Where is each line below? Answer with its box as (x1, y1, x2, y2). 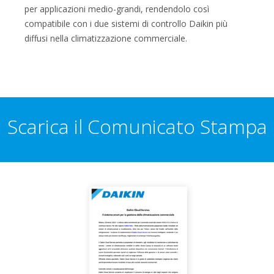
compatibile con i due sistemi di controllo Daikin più (24, 17, 228, 29)
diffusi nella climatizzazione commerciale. (24, 32, 187, 44)
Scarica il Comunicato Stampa (7, 113, 267, 139)
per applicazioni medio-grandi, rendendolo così (24, 2, 209, 15)
